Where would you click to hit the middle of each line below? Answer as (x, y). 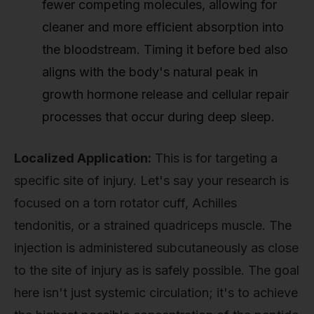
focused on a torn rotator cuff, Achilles (125, 203)
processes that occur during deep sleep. (158, 116)
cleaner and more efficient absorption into (163, 27)
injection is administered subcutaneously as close (156, 247)
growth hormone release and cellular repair (165, 94)
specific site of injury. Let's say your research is (151, 180)
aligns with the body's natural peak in (150, 71)
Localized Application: (83, 158)
